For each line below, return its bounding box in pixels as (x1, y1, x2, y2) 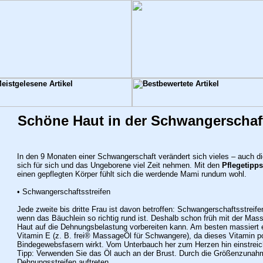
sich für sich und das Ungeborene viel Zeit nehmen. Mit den (16, 161, 222, 170)
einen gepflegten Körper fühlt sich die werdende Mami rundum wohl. (16, 170, 247, 178)
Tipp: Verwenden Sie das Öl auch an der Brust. (16, 249, 179, 258)
